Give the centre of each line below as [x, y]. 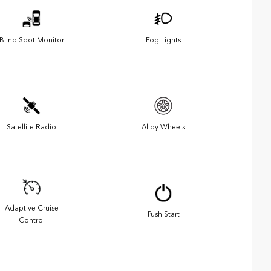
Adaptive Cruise [31, 208]
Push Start [163, 214]
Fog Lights [163, 40]
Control [31, 220]
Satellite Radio [31, 127]
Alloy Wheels [163, 127]
